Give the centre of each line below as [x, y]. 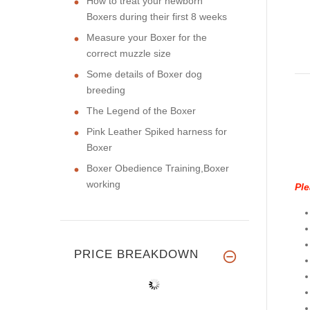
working [103, 184]
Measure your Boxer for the [147, 37]
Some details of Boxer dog [144, 74]
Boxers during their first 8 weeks [157, 16]
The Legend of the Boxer [141, 110]
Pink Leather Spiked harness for [157, 131]
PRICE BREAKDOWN [136, 254]
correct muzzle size [129, 53]
